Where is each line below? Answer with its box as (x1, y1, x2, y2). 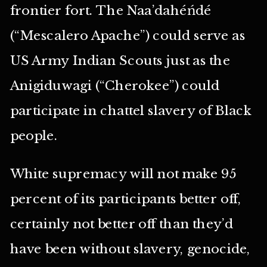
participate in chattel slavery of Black (10, 103, 252, 119)
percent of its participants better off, (10, 191, 241, 207)
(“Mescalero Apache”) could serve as (10, 27, 246, 44)
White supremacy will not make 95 (10, 166, 237, 182)
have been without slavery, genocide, (10, 241, 251, 257)
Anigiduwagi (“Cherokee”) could (10, 77, 220, 94)
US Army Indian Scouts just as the (10, 52, 231, 69)
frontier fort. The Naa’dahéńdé (10, 2, 212, 18)
